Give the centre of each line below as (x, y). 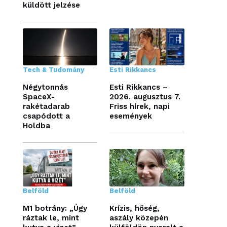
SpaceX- (39, 97)
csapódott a (46, 116)
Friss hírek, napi (140, 107)
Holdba (36, 126)
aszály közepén (139, 218)
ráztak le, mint (51, 218)
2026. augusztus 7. (145, 97)
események (131, 116)
